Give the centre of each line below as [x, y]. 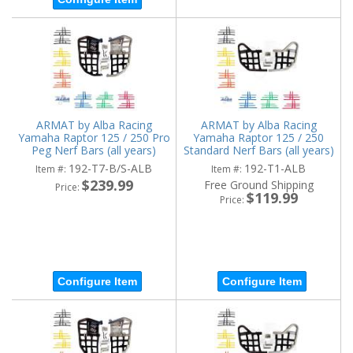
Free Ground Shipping [258, 185]
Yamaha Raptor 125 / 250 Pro [94, 138]
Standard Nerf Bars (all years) [258, 150]
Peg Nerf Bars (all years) [94, 150]
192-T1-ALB [275, 169]
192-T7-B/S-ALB [110, 169]
